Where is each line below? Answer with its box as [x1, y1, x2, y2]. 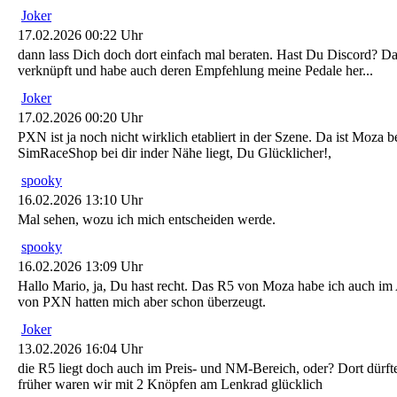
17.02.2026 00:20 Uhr [18, 110, 143, 126]
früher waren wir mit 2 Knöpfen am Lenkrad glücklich [18, 377, 323, 393]
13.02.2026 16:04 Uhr [18, 341, 143, 357]
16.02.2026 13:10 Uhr [18, 192, 143, 208]
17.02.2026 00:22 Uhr [18, 27, 143, 43]
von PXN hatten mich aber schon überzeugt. [18, 294, 266, 310]
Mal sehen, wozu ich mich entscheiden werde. [18, 212, 276, 228]
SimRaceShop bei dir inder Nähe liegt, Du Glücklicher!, [18, 145, 331, 161]
